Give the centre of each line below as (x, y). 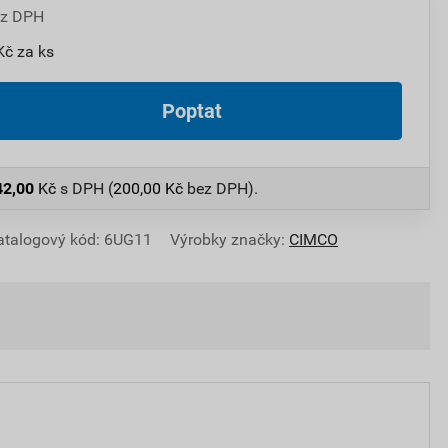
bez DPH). (220, 188)
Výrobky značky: (227, 239)
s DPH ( (86, 188)
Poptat (192, 111)
